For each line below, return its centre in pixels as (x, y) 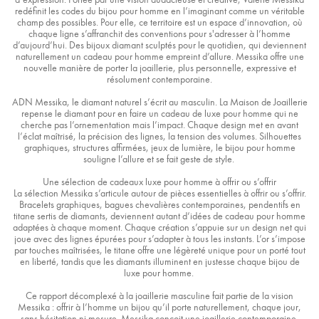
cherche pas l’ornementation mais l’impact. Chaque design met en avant (159, 125)
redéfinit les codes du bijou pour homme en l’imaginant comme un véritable (159, 11)
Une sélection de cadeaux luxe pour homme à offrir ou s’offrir (159, 182)
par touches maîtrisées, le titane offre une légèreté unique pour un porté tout (159, 250)
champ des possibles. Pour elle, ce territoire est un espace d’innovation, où (159, 22)
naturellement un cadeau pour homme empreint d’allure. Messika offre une (159, 57)
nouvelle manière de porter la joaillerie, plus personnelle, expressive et (159, 68)
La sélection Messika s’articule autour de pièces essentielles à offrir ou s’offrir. (159, 193)
